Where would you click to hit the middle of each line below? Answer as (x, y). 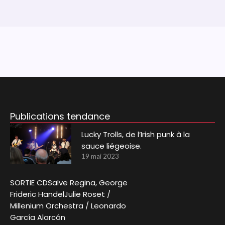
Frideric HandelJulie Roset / (60, 194)
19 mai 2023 (100, 156)
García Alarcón (37, 217)
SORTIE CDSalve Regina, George (69, 183)
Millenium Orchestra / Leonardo (68, 206)
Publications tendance (60, 116)
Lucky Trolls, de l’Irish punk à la (136, 134)
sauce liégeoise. (112, 146)
